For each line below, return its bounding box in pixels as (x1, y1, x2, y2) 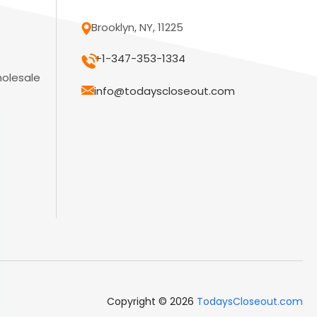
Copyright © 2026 (107, 294, 197, 309)
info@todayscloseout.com (94, 83, 236, 99)
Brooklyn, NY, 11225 (91, 20, 184, 35)
